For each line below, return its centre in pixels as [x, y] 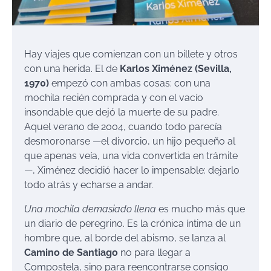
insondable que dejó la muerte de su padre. [122, 112]
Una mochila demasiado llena [90, 209]
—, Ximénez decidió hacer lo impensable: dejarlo [132, 170]
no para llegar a [154, 252]
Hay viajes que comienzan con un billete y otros [131, 54]
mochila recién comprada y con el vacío [114, 97]
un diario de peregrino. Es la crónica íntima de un [132, 223]
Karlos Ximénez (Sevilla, [176, 68]
